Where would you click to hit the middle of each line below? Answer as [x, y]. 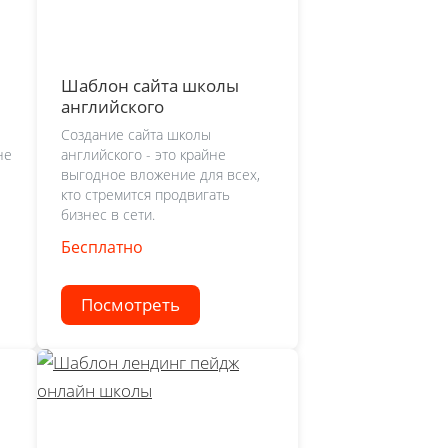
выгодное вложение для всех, [160, 175]
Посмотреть [130, 305]
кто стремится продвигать [145, 195]
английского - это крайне [143, 155]
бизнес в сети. [108, 215]
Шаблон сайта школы [150, 85]
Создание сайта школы [136, 135]
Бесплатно [102, 247]
